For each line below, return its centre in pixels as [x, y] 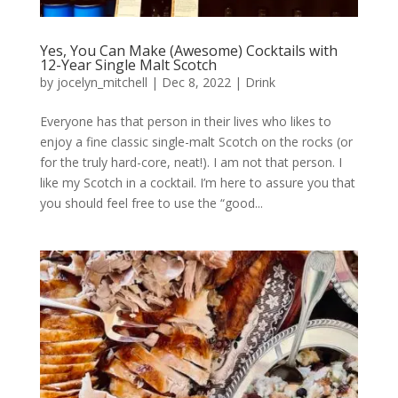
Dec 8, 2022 [196, 82]
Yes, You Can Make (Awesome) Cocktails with [188, 50]
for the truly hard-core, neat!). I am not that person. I [191, 162]
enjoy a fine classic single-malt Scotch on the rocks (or [196, 141]
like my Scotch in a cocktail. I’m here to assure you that [197, 182]
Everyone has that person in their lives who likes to [185, 121]
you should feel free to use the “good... [151, 203]
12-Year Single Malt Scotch [128, 64]
